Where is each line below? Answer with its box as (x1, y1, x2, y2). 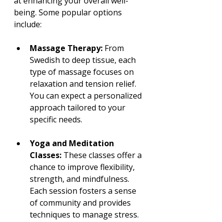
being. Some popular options (14, 6, 124, 18)
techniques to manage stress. (30, 209, 139, 220)
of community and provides (30, 197, 133, 208)
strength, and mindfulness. (30, 173, 131, 184)
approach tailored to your (30, 102, 127, 113)
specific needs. (30, 113, 82, 125)
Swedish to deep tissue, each (30, 54, 138, 65)
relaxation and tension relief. (30, 78, 138, 89)
